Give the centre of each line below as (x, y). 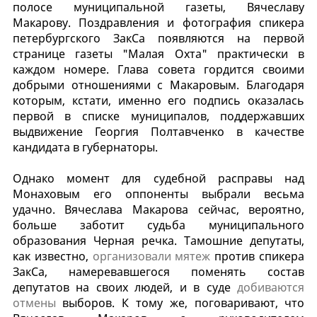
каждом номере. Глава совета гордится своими (158, 69)
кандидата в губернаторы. (85, 147)
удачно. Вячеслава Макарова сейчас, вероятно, (158, 209)
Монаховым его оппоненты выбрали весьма (158, 194)
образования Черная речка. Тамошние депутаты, (158, 240)
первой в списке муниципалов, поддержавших (158, 116)
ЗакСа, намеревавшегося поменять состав (158, 271)
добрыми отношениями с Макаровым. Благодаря (158, 85)
